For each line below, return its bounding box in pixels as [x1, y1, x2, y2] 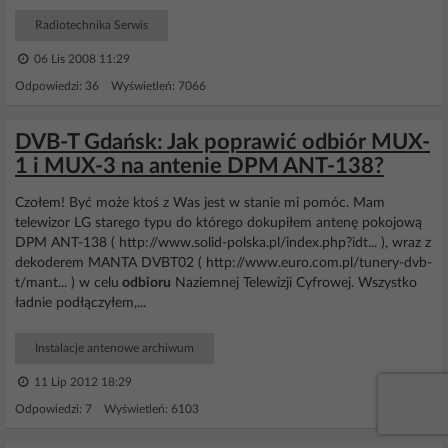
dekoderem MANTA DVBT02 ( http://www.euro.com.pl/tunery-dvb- [15, 256, 432, 270]
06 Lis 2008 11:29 [31, 53, 130, 65]
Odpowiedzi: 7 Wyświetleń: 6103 [15, 403, 199, 415]
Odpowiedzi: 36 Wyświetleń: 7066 [15, 80, 206, 92]
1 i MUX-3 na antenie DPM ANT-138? [15, 155, 384, 177]
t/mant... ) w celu [15, 276, 119, 290]
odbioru [119, 276, 171, 290]
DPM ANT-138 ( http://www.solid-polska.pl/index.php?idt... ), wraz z [15, 236, 431, 250]
